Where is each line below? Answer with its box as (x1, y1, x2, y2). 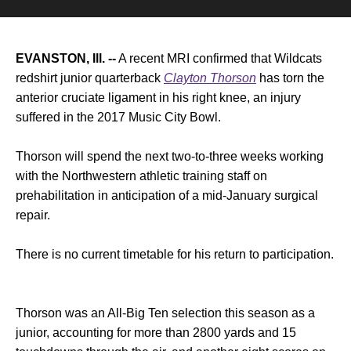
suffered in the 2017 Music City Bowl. (16, 110, 221, 124)
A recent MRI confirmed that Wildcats (116, 52, 322, 65)
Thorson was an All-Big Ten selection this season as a (16, 306, 315, 320)
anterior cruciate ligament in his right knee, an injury (16, 91, 301, 104)
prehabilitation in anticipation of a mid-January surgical (16, 189, 318, 202)
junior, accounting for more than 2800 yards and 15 (16, 326, 296, 339)
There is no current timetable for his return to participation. (16, 248, 334, 261)
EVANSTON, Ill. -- (16, 52, 116, 65)
